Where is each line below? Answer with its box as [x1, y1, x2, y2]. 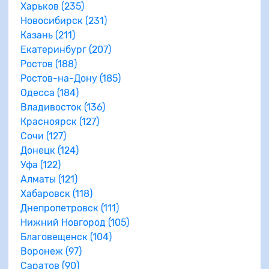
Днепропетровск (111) [20, 202, 119, 214]
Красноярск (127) [20, 115, 99, 127]
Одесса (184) [20, 86, 79, 98]
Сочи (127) [20, 130, 66, 142]
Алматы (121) [20, 173, 77, 185]
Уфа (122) [20, 159, 61, 171]
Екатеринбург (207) [20, 43, 111, 55]
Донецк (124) [20, 144, 79, 156]
